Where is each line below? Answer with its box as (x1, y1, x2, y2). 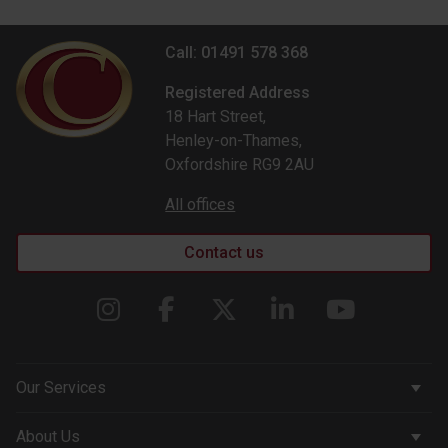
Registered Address (165, 83, 311, 102)
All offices (165, 195, 236, 214)
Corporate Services (40, 419, 175, 438)
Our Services (16, 378, 106, 397)
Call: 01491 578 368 (165, 43, 309, 62)
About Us (16, 427, 80, 446)
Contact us (184, 243, 264, 262)
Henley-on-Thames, (165, 131, 303, 150)
